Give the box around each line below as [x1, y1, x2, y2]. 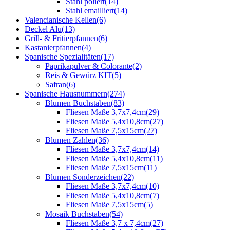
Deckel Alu [25, 25, 62, 33]
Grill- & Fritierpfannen [25, 34, 98, 43]
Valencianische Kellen [25, 15, 97, 24]
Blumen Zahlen [45, 136, 95, 144]
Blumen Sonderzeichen [45, 172, 121, 181]
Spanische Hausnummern [25, 89, 107, 98]
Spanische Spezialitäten [25, 52, 101, 61]
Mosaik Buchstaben [45, 209, 109, 218]
